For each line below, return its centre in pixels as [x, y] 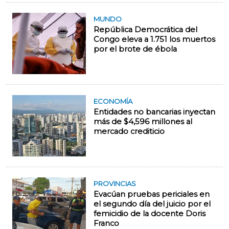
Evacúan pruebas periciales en [152, 194]
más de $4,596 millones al [143, 122]
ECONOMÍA [113, 101]
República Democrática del [145, 30]
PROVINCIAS [115, 184]
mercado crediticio [129, 132]
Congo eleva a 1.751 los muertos [154, 40]
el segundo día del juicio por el [152, 204]
